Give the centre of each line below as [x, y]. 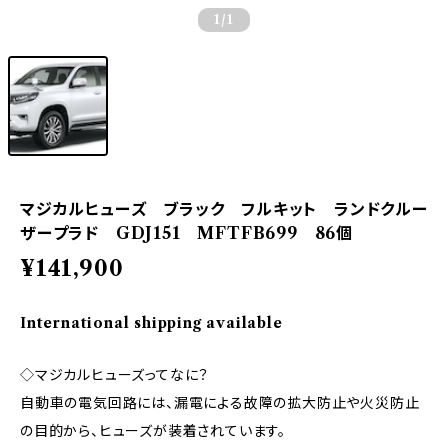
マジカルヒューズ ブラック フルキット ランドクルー [224, 209]
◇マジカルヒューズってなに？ [115, 375]
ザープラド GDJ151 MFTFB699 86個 [186, 233]
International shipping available [151, 323]
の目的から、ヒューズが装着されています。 [153, 431]
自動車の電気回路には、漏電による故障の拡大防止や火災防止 [220, 403]
